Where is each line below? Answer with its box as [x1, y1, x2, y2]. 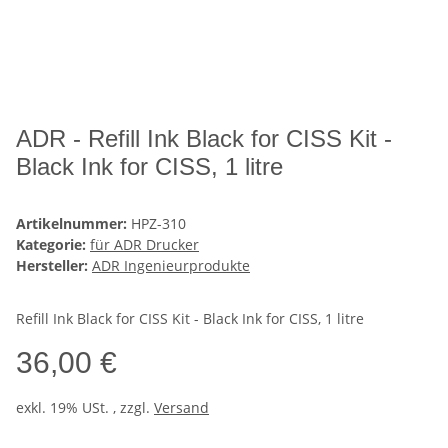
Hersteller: [16, 256, 88, 276]
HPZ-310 [131, 214, 186, 234]
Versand [154, 398, 209, 418]
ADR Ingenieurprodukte [92, 256, 250, 276]
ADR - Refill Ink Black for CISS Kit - [16, 125, 392, 153]
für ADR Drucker [90, 235, 199, 255]
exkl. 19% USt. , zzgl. [16, 398, 154, 418]
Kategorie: [16, 235, 90, 255]
